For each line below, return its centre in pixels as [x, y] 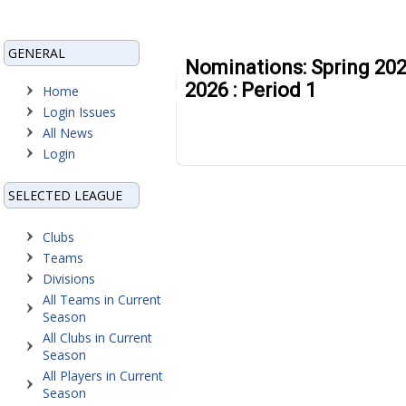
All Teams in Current [102, 300]
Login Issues [79, 112]
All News [68, 133]
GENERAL [37, 53]
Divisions [69, 279]
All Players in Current [103, 376]
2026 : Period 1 [251, 90]
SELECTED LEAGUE [65, 195]
